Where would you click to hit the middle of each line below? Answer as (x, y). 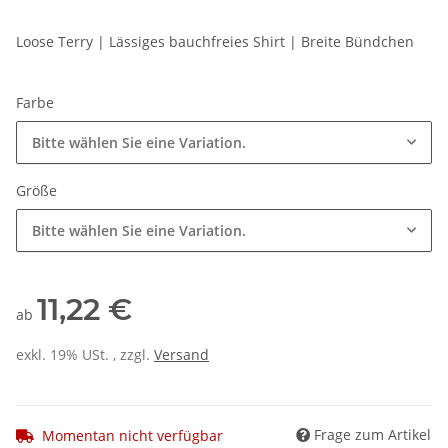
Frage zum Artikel (372, 434)
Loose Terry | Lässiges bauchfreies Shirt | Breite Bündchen (215, 42)
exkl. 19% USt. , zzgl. (85, 355)
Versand (181, 355)
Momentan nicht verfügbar (132, 435)
